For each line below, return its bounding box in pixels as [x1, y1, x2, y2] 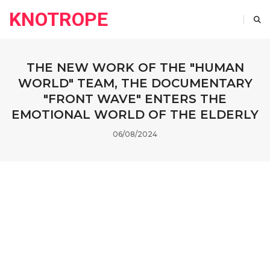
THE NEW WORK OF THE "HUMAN [26, 60, 244, 75]
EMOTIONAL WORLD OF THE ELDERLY [11, 107, 259, 122]
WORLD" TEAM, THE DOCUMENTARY [17, 76, 253, 90]
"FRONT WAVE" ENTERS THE [43, 92, 227, 106]
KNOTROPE [9, 8, 108, 31]
